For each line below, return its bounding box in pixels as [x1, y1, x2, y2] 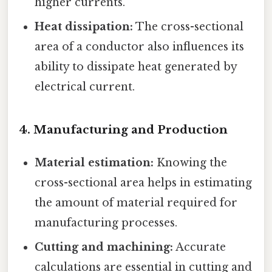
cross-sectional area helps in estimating [35, 176, 253, 189]
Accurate [173, 240, 226, 254]
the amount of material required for [35, 196, 238, 209]
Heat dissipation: [35, 20, 134, 34]
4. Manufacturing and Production [19, 123, 228, 137]
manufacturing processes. [35, 216, 178, 229]
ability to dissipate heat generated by [35, 60, 237, 74]
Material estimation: [35, 156, 154, 169]
